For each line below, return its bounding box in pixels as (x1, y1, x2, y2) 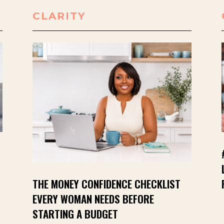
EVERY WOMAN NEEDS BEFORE (32, 191, 154, 207)
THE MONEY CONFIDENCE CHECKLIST (32, 176, 180, 192)
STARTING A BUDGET (32, 206, 118, 222)
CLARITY (32, 9, 85, 22)
